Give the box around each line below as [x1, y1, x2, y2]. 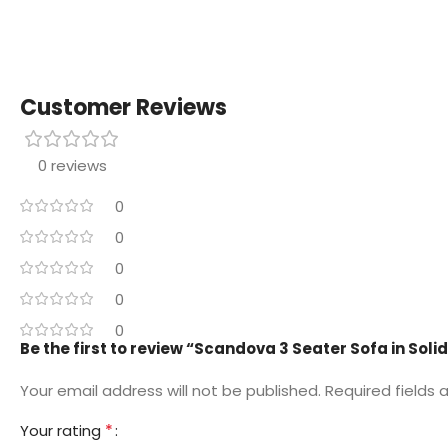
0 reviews [37, 154, 107, 176]
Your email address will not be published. [20, 379, 321, 401]
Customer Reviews [20, 91, 227, 123]
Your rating [20, 419, 105, 441]
